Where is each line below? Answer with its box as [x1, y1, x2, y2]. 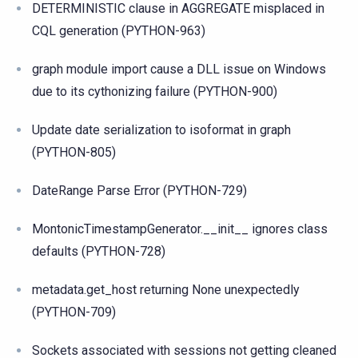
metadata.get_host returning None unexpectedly [32, 281, 300, 297]
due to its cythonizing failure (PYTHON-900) [32, 83, 277, 99]
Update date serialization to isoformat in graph [32, 121, 291, 137]
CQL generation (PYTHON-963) [32, 22, 205, 38]
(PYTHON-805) [32, 144, 116, 160]
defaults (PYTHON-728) [32, 243, 165, 259]
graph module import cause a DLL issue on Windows [32, 61, 326, 77]
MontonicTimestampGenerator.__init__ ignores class [32, 221, 328, 237]
